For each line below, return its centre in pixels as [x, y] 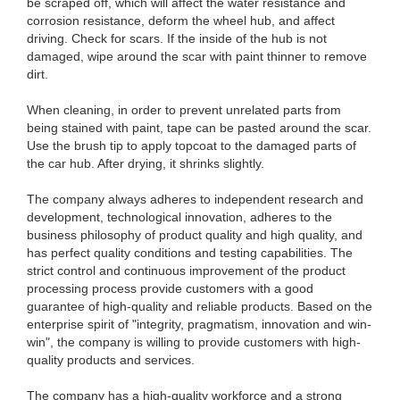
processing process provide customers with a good [170, 288]
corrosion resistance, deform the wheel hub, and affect [181, 21]
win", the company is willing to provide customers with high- [194, 342]
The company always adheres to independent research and [195, 199]
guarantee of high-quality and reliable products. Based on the [200, 306]
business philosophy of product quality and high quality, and [195, 235]
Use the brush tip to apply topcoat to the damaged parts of [192, 146]
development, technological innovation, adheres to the [179, 217]
